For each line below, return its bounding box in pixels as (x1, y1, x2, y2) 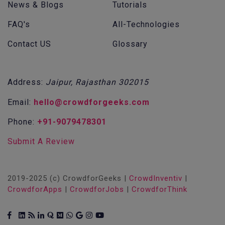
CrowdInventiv (129, 174, 182, 183)
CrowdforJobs (70, 185, 124, 194)
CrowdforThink (132, 185, 187, 194)
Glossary (113, 39, 148, 49)
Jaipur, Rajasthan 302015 (46, 77, 149, 87)
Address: (8, 77, 46, 87)
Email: (8, 97, 34, 107)
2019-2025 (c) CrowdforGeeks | (8, 174, 129, 183)
